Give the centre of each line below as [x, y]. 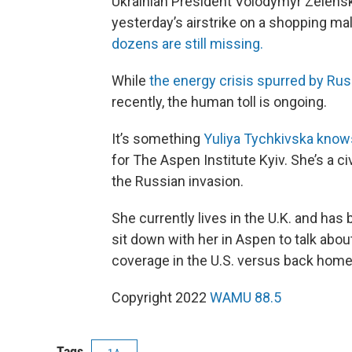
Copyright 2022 [161, 298]
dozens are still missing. [187, 44]
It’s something [158, 139]
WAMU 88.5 [246, 298]
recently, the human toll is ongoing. [219, 102]
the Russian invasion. [178, 181]
